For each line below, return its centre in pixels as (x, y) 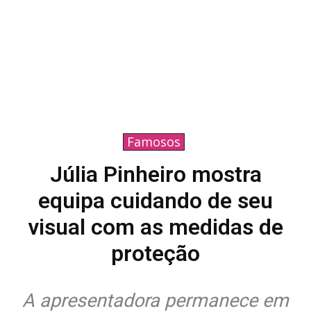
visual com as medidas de (155, 227)
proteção (155, 254)
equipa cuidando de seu (155, 201)
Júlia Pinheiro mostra (155, 175)
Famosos (154, 142)
